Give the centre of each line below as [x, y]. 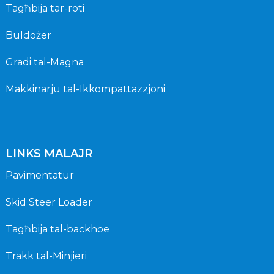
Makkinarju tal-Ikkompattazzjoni [85, 89]
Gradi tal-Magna [44, 62]
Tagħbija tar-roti [45, 8]
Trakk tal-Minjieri [46, 256]
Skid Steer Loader [49, 202]
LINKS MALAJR [49, 153]
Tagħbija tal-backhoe [57, 229]
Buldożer [28, 35]
